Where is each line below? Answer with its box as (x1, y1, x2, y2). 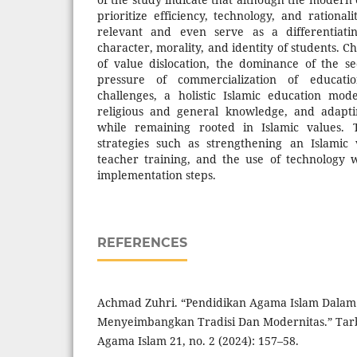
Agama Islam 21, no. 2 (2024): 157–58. (97, 332, 299, 348)
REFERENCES (97, 234, 187, 250)
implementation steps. (97, 167, 216, 182)
